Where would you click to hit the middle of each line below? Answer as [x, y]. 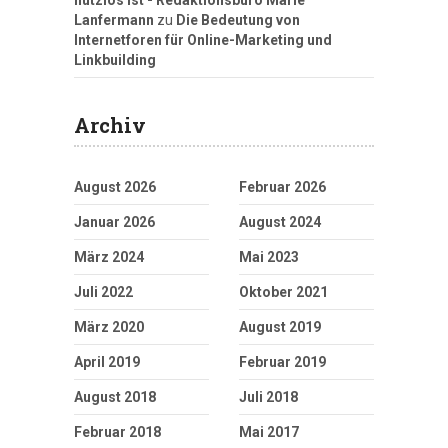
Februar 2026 [282, 187]
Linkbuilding [115, 60]
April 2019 [107, 362]
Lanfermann [114, 20]
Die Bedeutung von [238, 20]
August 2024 [280, 222]
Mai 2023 [269, 257]
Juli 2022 [103, 292]
